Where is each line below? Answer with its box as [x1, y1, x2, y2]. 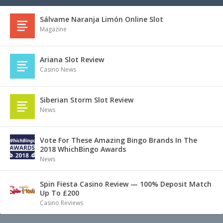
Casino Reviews [40, 199, 83, 208]
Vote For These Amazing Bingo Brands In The [40, 135, 197, 145]
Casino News [40, 65, 76, 74]
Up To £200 [40, 188, 79, 198]
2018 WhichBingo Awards [40, 144, 126, 154]
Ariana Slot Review [40, 55, 104, 65]
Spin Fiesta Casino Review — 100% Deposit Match [40, 179, 212, 189]
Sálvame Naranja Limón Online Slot [40, 14, 163, 24]
